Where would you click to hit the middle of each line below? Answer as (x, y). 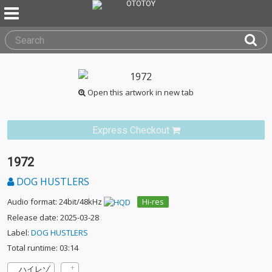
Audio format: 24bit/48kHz (55, 202)
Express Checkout (131, 130)
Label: (19, 233)
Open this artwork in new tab (140, 92)
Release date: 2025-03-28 (53, 218)
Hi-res (153, 202)
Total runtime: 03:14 (43, 248)
